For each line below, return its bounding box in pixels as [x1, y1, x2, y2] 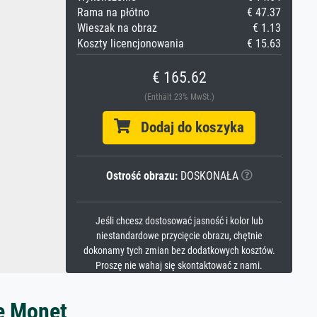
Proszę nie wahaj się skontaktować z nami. [96, 260, 263, 272]
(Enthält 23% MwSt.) [144, 92, 214, 102]
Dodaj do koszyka [130, 119, 244, 136]
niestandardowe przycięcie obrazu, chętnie [96, 230, 263, 242]
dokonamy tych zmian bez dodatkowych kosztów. [83, 245, 275, 257]
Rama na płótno [77, 6, 149, 19]
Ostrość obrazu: [105, 169, 178, 183]
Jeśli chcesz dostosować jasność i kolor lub [95, 215, 263, 227]
